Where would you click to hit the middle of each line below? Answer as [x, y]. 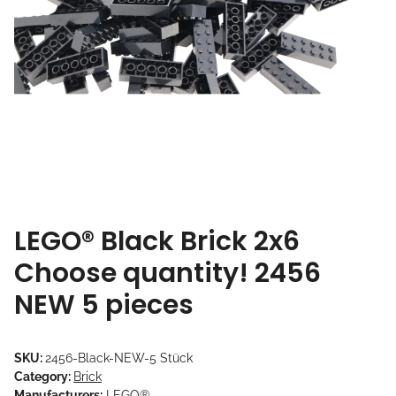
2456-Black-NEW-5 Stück [119, 358]
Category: [44, 377]
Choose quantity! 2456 [168, 274]
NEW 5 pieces [104, 305]
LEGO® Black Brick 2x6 [157, 242]
